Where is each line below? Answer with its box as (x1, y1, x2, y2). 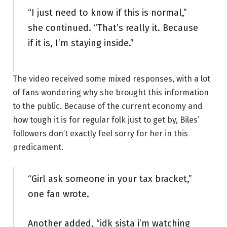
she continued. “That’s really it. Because (27, 22, 198, 34)
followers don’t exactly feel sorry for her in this (13, 129, 188, 139)
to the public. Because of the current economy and (13, 101, 203, 111)
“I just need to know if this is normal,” (27, 7, 187, 19)
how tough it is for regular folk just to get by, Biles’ (13, 115, 199, 125)
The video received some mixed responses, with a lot (13, 74, 210, 84)
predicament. (13, 142, 63, 153)
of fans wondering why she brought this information (13, 88, 209, 98)
